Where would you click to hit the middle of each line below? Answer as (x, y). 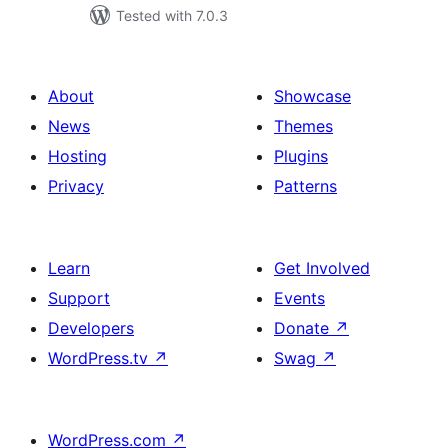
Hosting (77, 156)
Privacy (76, 186)
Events (299, 298)
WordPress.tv (100, 358)
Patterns (305, 186)
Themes (303, 126)
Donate (304, 328)
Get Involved (322, 268)
